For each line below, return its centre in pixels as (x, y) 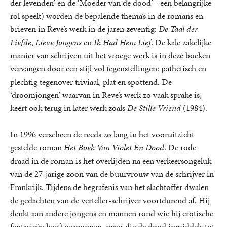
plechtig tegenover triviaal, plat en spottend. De (91, 82)
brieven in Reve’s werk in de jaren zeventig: (84, 29)
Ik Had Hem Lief (122, 42)
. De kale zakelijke (181, 42)
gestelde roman (37, 148)
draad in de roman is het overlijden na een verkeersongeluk (111, 161)
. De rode (180, 148)
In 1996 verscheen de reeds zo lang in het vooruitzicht (102, 135)
